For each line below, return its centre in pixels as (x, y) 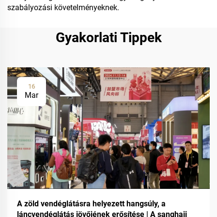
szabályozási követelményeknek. (63, 8)
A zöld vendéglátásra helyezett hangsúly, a (91, 203)
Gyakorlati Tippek (108, 38)
